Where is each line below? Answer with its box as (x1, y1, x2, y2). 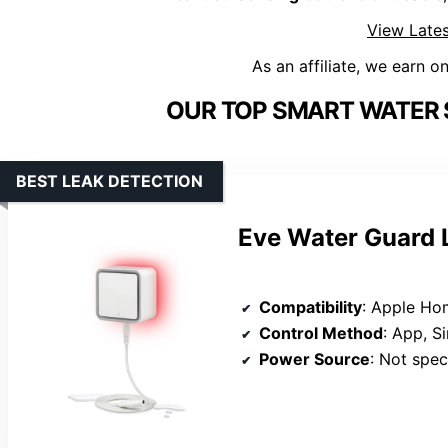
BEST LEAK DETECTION (16, 171, 203, 192)
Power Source (259, 348, 370, 369)
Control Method (259, 322, 383, 343)
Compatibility (259, 296, 362, 317)
